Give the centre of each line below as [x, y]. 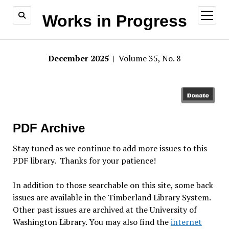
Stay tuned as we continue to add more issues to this [110, 148]
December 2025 [79, 58]
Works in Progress [114, 21]
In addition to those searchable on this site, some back [113, 185]
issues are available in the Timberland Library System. [112, 197]
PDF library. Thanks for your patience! [84, 160]
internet [186, 222]
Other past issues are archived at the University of [105, 209]
